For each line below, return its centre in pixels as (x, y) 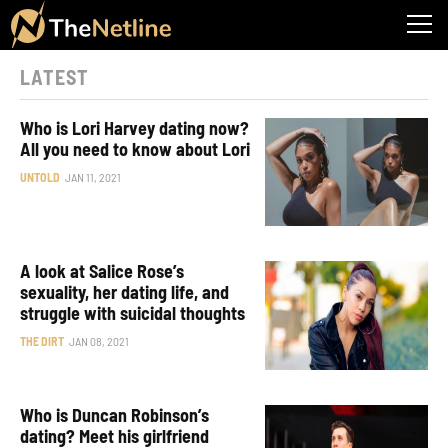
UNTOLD (40, 176)
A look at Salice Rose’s (102, 271)
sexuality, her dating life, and (125, 292)
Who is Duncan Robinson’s (115, 415)
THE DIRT (42, 341)
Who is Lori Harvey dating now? (135, 127)
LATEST (54, 77)
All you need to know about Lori (135, 148)
